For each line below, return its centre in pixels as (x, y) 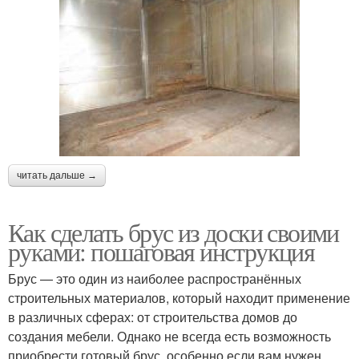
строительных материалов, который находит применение (179, 298)
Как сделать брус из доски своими (173, 232)
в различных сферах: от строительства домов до (153, 317)
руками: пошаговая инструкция (161, 252)
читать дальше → (57, 176)
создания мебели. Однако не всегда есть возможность (169, 337)
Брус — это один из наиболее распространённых (155, 279)
